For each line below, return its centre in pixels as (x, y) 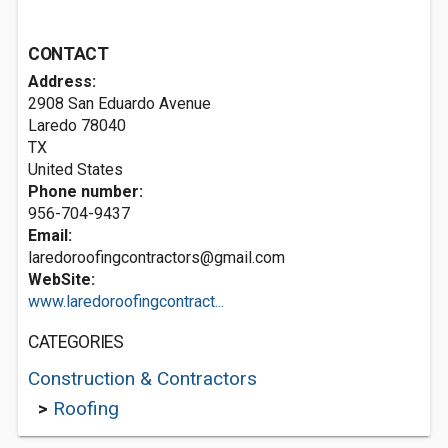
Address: (62, 81)
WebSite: (61, 279)
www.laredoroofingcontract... (126, 301)
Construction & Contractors (142, 378)
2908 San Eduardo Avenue (119, 103)
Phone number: (85, 191)
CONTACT (68, 54)
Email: (50, 235)
